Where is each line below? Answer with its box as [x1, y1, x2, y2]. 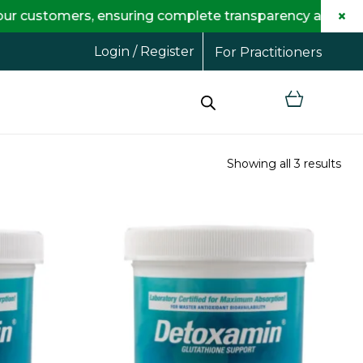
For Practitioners [214, 45, 322, 60]
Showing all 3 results [227, 156, 341, 171]
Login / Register [94, 44, 195, 59]
